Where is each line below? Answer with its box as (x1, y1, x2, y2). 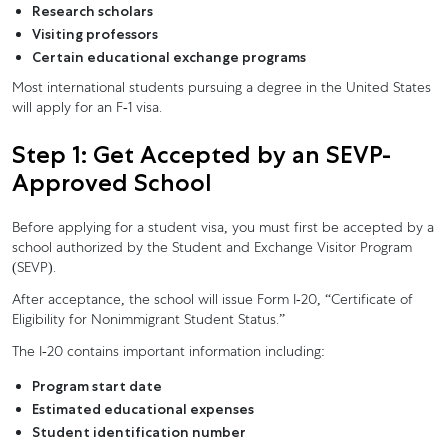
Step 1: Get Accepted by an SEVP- (12, 139, 391, 169)
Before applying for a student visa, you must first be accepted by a (12, 221, 434, 236)
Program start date (32, 376, 162, 395)
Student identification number (32, 422, 246, 441)
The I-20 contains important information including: (12, 345, 325, 360)
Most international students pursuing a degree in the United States (12, 81, 431, 96)
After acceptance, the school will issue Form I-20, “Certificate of (12, 293, 413, 308)
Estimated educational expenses (32, 399, 254, 418)
